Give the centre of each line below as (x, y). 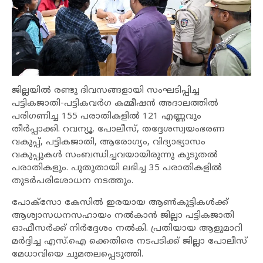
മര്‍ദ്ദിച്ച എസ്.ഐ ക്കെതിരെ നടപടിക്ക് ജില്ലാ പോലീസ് (129, 241)
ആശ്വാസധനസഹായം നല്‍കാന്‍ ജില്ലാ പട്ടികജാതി (123, 215)
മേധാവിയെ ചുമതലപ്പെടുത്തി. (77, 254)
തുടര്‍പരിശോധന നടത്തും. (75, 181)
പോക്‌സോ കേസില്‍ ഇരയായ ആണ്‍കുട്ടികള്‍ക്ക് (120, 203)
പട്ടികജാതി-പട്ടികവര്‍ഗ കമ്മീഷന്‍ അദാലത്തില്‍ (115, 103)
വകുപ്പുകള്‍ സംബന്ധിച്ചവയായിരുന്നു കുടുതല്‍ (115, 155)
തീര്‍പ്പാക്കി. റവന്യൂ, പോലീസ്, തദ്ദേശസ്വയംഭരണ (118, 129)
